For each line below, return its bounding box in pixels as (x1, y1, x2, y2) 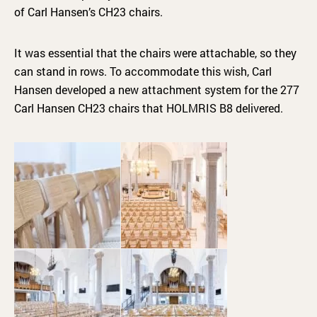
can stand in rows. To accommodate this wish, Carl (14, 63, 272, 79)
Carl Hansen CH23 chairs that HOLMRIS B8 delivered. (14, 100, 283, 115)
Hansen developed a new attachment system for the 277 (14, 81, 299, 97)
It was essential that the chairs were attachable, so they (14, 45, 296, 60)
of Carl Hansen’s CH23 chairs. (14, 4, 163, 19)
